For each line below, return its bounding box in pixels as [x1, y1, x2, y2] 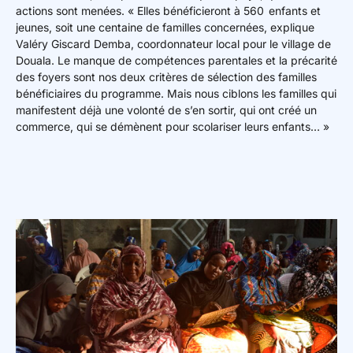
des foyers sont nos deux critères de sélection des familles [16, 70, 317, 84]
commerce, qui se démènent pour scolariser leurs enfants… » [16, 120, 329, 134]
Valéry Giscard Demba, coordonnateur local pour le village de [16, 37, 331, 51]
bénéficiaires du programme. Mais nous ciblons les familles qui [16, 87, 336, 101]
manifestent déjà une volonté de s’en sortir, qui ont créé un [16, 103, 317, 117]
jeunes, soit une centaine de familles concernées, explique [16, 20, 314, 35]
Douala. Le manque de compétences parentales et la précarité [16, 54, 337, 68]
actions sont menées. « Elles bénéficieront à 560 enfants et [16, 4, 321, 18]
